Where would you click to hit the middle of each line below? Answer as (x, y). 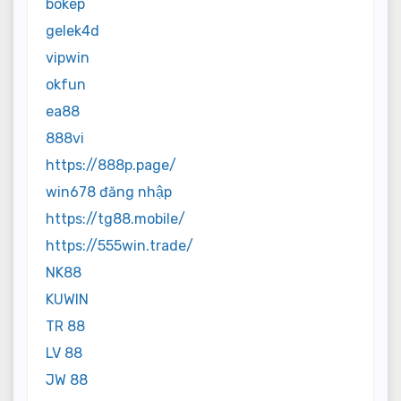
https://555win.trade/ (119, 245)
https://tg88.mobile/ (115, 218)
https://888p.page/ (111, 165)
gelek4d (73, 30)
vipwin (68, 57)
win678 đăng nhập (109, 192)
